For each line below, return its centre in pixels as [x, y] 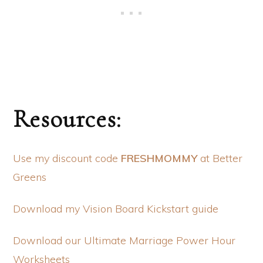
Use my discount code [67, 158]
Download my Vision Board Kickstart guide [116, 208]
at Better [220, 158]
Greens [30, 177]
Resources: [73, 119]
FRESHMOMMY [159, 158]
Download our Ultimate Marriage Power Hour [124, 240]
